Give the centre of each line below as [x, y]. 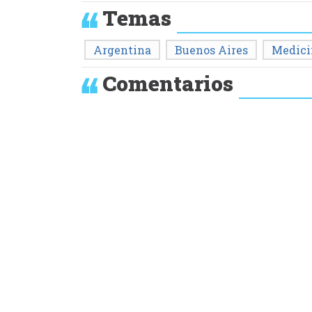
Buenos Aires [211, 49]
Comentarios [168, 83]
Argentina [122, 49]
